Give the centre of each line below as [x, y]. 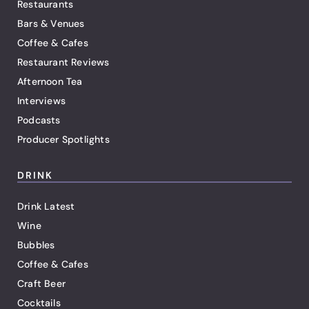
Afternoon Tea [50, 82]
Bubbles [36, 245]
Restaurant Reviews [63, 62]
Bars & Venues [51, 24]
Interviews [41, 101]
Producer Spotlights [63, 140]
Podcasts [39, 120]
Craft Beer [41, 284]
